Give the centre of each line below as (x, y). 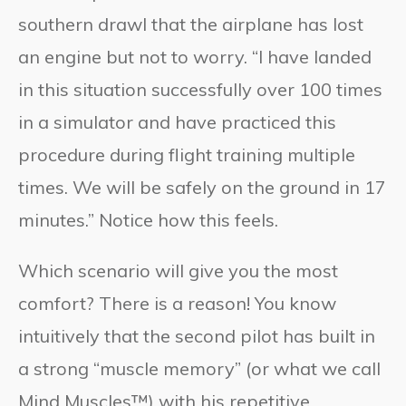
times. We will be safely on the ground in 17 (202, 187)
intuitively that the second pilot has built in (197, 335)
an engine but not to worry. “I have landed (195, 56)
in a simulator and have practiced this (177, 121)
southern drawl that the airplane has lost (191, 24)
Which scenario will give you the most (178, 270)
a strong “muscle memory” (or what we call (199, 368)
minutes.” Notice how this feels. (148, 219)
